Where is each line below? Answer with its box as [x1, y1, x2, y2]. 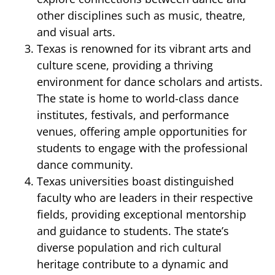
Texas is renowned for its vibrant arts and [37, 41, 251, 56]
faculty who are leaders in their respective [37, 190, 253, 205]
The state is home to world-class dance [37, 91, 239, 106]
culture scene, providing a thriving [37, 58, 213, 72]
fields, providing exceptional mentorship [37, 207, 246, 222]
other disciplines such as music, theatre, [37, 8, 246, 23]
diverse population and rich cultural [37, 240, 222, 255]
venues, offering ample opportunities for [37, 124, 247, 139]
